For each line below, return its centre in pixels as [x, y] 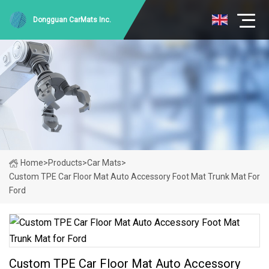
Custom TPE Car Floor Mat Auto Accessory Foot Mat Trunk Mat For [134, 177]
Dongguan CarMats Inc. [72, 20]
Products [65, 163]
